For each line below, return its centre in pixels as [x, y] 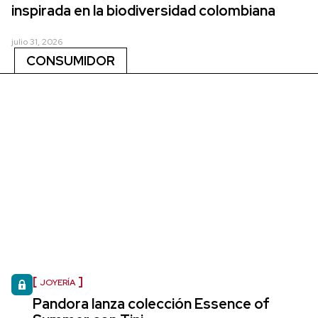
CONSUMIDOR [71, 60]
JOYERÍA [57, 282]
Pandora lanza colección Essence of [151, 303]
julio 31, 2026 [37, 42]
